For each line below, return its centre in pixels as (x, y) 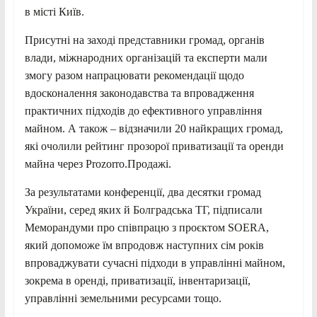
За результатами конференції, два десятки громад (143, 192)
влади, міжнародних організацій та (110, 57)
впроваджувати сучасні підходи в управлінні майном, (155, 263)
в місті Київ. (54, 11)
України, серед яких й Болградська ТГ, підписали (143, 209)
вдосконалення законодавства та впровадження (139, 93)
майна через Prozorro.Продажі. (98, 163)
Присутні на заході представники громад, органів (144, 40)
